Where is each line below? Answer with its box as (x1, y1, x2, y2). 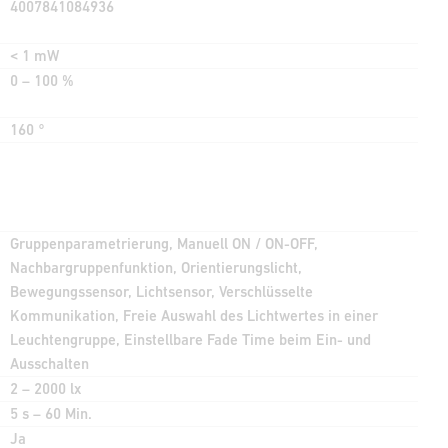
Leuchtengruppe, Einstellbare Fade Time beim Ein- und (9, 330, 371, 348)
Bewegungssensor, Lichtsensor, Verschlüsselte (9, 282, 313, 300)
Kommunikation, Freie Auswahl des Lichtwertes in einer (9, 306, 378, 324)
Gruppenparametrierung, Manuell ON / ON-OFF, (9, 234, 318, 252)
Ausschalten (9, 354, 89, 372)
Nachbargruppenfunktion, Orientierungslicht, (9, 258, 302, 276)
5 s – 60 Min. (9, 404, 92, 422)
